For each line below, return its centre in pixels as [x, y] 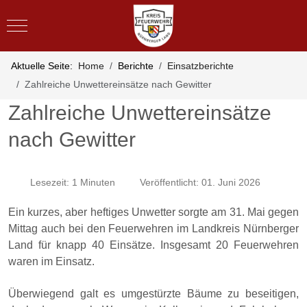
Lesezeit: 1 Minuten [73, 182]
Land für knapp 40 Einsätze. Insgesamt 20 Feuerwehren [153, 245]
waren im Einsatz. [51, 261]
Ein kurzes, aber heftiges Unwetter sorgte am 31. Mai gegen [153, 212]
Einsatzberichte [200, 66]
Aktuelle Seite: [45, 66]
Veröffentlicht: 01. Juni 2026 [200, 182]
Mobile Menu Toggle [60, 25]
